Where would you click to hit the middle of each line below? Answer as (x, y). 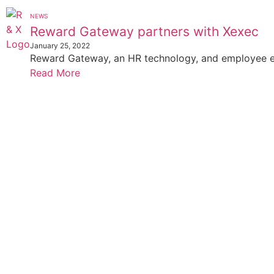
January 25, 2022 (60, 46)
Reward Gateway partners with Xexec (144, 32)
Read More (55, 73)
